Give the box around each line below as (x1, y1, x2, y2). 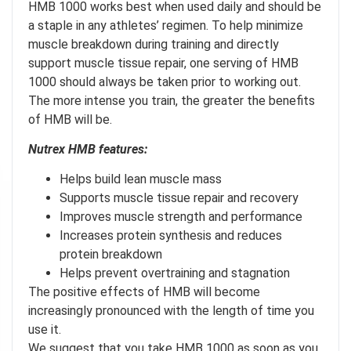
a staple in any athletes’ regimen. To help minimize (28, 17, 303, 33)
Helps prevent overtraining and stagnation (60, 266, 290, 281)
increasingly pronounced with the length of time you (28, 303, 314, 319)
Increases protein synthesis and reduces (60, 228, 282, 244)
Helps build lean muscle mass (60, 172, 222, 187)
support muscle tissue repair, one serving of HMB (28, 55, 299, 71)
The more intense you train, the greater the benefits (28, 92, 315, 108)
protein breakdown (60, 247, 162, 262)
